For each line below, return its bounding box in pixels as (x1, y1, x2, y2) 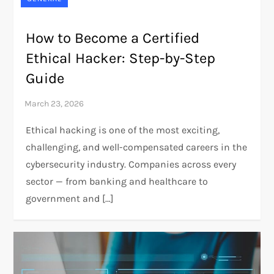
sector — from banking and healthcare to (26, 175, 209, 187)
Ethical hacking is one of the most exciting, (26, 124, 220, 136)
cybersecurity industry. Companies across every (26, 158, 237, 170)
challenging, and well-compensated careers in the (26, 141, 248, 153)
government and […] (26, 192, 114, 204)
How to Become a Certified (26, 29, 200, 46)
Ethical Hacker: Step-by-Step (26, 49, 216, 67)
